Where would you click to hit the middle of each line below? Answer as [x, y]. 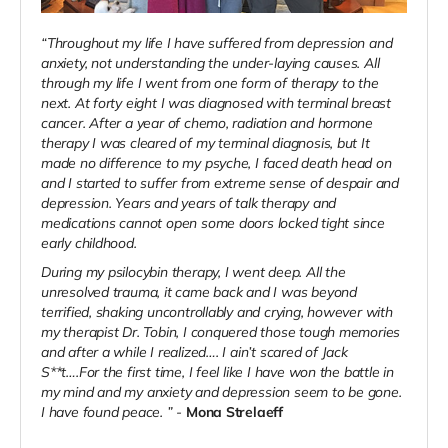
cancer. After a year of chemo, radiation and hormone [207, 123]
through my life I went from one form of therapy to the [210, 83]
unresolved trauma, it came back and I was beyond [199, 292]
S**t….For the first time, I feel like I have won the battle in [217, 372]
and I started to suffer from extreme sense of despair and [220, 183]
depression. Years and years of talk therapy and [189, 203]
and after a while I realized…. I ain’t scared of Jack [194, 352]
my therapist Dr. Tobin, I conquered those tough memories [221, 332]
